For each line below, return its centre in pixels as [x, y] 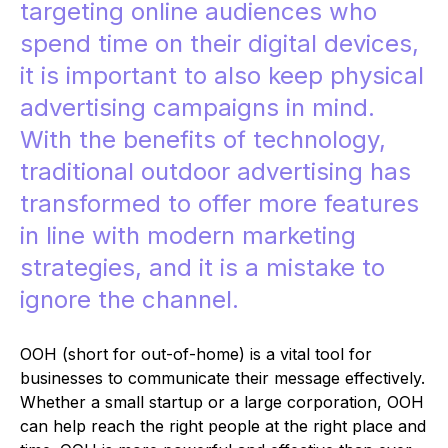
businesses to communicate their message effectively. [222, 377]
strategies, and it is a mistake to [202, 267]
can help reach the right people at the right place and [223, 425]
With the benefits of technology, [203, 139]
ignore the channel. [133, 299]
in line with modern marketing [188, 235]
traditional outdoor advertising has [215, 171]
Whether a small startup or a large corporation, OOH [222, 401]
